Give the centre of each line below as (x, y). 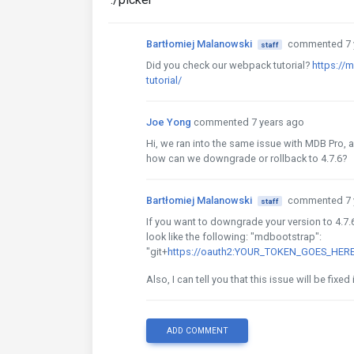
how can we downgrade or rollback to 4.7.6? (247, 158)
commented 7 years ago (249, 122)
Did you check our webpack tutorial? (229, 65)
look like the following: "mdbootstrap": (234, 237)
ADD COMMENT (197, 331)
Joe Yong (169, 122)
